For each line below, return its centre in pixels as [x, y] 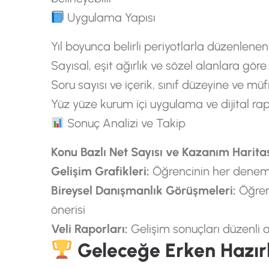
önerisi [68, 210]
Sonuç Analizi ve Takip [125, 123]
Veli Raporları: [89, 229]
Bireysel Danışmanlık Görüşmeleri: [143, 190]
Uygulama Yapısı [110, 17]
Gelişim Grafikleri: [100, 171]
